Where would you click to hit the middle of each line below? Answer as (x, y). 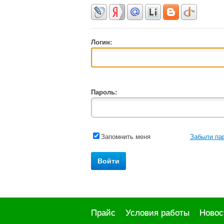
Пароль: (104, 92)
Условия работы (157, 213)
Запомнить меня (126, 137)
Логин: (101, 42)
